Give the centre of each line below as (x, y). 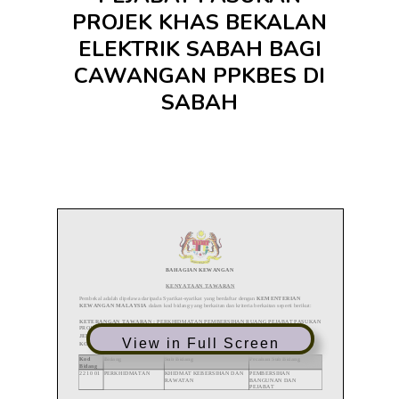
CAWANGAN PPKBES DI (199, 76)
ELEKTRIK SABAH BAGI (199, 49)
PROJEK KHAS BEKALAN (199, 22)
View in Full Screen (200, 343)
